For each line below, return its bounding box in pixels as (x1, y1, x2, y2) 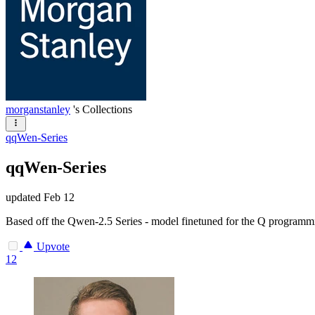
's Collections (73, 103, 132, 115)
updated (6, 191, 44, 203)
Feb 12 (44, 191, 75, 203)
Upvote (34, 240, 70, 252)
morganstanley (6, 103, 70, 115)
